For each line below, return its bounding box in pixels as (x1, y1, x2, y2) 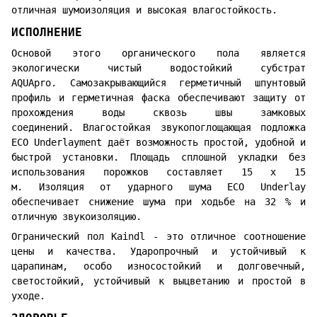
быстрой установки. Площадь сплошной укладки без (11, 151, 306, 163)
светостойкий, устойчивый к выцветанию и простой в (11, 275, 306, 287)
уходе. (11, 290, 45, 302)
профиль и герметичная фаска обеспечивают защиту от (11, 92, 306, 104)
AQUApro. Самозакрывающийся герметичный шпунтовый (11, 77, 306, 89)
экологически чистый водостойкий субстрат (11, 62, 306, 74)
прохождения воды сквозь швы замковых (11, 107, 306, 119)
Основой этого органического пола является (11, 47, 306, 59)
